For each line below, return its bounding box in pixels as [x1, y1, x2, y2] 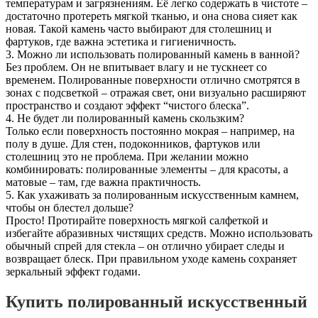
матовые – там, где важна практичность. [6, 175, 201, 188]
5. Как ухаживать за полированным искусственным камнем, [6, 188, 299, 201]
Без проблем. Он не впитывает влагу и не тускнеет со [6, 60, 267, 73]
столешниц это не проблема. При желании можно [6, 150, 248, 163]
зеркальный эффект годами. [6, 265, 141, 278]
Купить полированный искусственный [6, 292, 307, 311]
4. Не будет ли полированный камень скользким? [6, 111, 244, 124]
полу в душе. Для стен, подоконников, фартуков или [6, 137, 261, 150]
